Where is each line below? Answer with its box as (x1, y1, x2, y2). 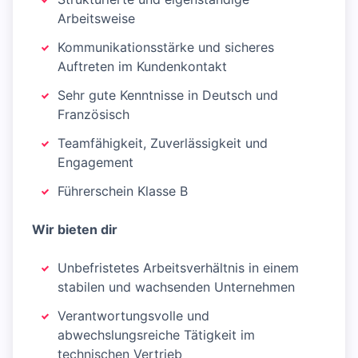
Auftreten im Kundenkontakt (58, 58, 227, 75)
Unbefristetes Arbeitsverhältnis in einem (58, 260, 299, 276)
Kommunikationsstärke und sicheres (58, 39, 274, 56)
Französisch (58, 106, 129, 123)
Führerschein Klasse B (58, 183, 188, 200)
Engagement (58, 154, 133, 171)
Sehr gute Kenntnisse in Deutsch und (58, 87, 278, 104)
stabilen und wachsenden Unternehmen (58, 279, 295, 296)
